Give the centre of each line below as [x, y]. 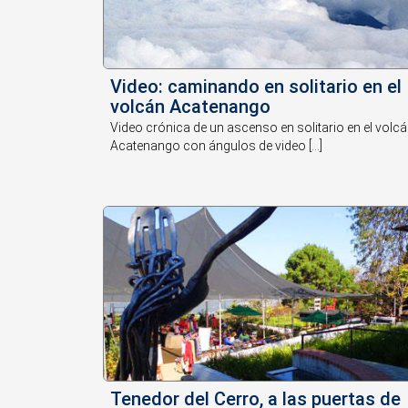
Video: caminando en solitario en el [256, 87]
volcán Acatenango [191, 107]
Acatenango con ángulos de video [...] [217, 146]
